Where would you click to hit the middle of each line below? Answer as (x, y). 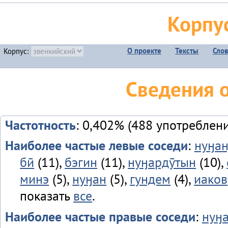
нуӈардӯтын (162, 162)
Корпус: (17, 51)
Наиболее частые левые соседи (96, 146)
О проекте (144, 51)
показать (47, 196)
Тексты (187, 51)
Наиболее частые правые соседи (100, 216)
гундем (150, 179)
